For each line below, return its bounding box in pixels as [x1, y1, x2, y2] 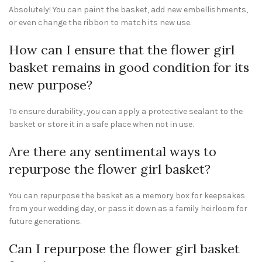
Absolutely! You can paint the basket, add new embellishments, [9, 5, 248, 15]
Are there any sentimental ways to [9, 143, 216, 160]
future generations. [9, 216, 81, 226]
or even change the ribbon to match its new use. [9, 18, 191, 27]
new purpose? [9, 77, 92, 93]
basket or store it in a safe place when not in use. [9, 119, 194, 129]
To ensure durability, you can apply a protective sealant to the [9, 106, 243, 116]
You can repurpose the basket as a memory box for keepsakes [9, 191, 245, 201]
